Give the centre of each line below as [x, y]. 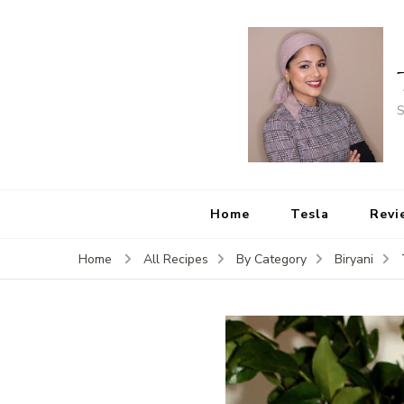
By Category [271, 260]
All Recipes [176, 260]
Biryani [354, 260]
